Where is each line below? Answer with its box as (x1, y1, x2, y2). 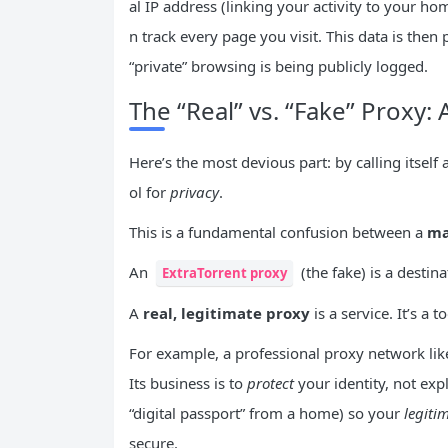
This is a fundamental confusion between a (129, 221, 427, 242)
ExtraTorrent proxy (162, 263, 287, 282)
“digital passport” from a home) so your (129, 402, 404, 423)
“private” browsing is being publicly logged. (129, 55, 428, 76)
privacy (170, 181, 219, 202)
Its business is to (129, 372, 247, 393)
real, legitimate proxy (143, 302, 310, 323)
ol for (129, 181, 170, 202)
